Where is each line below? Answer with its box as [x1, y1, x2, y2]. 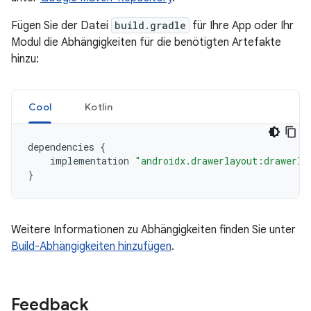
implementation [50, 154, 129, 167]
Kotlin [85, 101, 113, 113]
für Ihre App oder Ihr [190, 19, 294, 33]
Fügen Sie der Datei [11, 19, 111, 33]
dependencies [28, 140, 94, 153]
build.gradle [115, 19, 186, 32]
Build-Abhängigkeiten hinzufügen [11, 239, 171, 253]
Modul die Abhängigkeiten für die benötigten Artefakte [11, 35, 281, 49]
